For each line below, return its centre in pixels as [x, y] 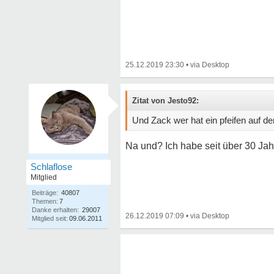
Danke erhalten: [55, 210]
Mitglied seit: [50, 218]
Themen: [45, 201]
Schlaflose [51, 167]
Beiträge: [45, 193]
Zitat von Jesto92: [165, 101]
